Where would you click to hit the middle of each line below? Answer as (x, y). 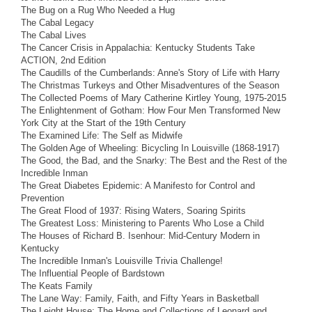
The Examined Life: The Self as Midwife (102, 135)
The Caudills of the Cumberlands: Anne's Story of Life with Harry (150, 72)
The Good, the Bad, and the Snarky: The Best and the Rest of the (154, 160)
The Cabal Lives (54, 35)
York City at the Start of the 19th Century (103, 123)
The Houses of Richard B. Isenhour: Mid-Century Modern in (140, 235)
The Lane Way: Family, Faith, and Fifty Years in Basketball (140, 298)
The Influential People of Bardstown (93, 273)
